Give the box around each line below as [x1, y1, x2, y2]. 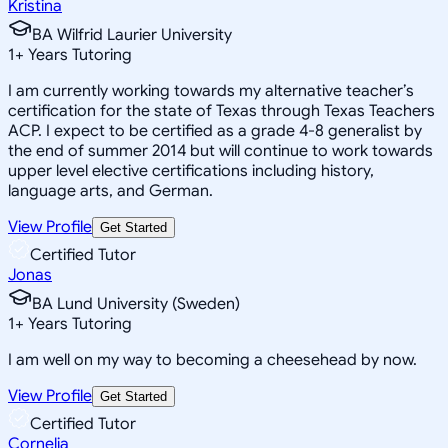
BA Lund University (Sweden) [32, 293, 240, 314]
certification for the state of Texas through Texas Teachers [8, 100, 435, 121]
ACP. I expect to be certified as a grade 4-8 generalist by [8, 120, 422, 141]
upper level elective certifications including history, [8, 160, 374, 181]
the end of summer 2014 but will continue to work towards [8, 140, 433, 161]
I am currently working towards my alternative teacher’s [8, 80, 414, 101]
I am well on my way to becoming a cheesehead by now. [8, 349, 417, 370]
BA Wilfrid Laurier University [32, 24, 232, 45]
